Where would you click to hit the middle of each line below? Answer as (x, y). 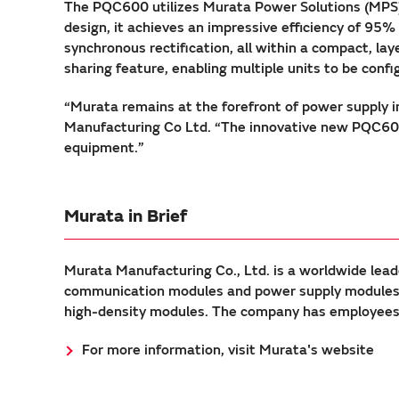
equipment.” (104, 147)
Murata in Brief (126, 216)
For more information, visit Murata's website (228, 350)
